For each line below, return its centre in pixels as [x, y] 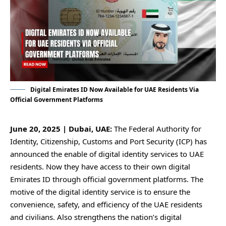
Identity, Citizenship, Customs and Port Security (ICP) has [108, 141]
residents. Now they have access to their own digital [100, 166]
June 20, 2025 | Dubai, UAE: [62, 128]
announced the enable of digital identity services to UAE [107, 154]
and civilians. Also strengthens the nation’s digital [96, 217]
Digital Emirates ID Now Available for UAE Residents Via [115, 89]
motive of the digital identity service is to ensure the [100, 191]
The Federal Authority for [158, 128]
